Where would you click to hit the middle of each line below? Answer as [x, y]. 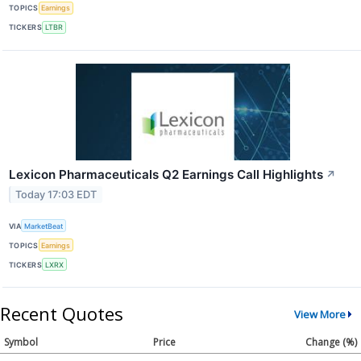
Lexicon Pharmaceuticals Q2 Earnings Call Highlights [166, 174]
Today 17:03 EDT [56, 194]
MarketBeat [44, 226]
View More [320, 314]
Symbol [21, 342]
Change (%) [331, 342]
